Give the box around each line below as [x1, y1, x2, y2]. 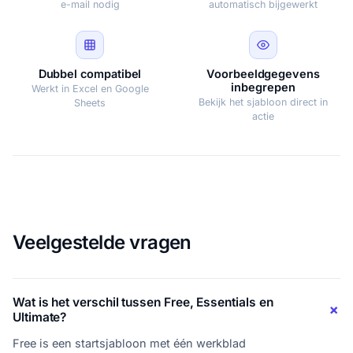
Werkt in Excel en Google [31, 83, 149, 95]
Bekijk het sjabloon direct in [199, 96, 328, 109]
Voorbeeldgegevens [206, 67, 320, 81]
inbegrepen [231, 80, 295, 95]
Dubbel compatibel [38, 67, 142, 81]
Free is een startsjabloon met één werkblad [13, 336, 246, 351]
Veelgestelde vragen [13, 231, 191, 255]
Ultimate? [13, 310, 67, 325]
